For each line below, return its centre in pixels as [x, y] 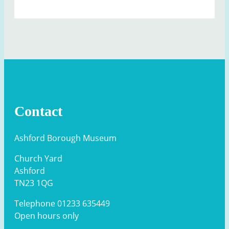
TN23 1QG [34, 183]
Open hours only [47, 215]
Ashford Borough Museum [65, 138]
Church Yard [38, 158]
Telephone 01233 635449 [62, 203]
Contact [38, 111]
